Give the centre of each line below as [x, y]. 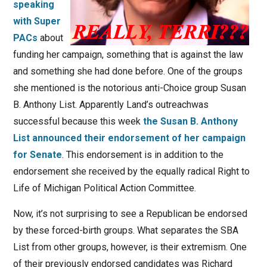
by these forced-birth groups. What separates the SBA [125, 231]
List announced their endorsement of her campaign [129, 138]
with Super [37, 21]
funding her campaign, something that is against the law [128, 55]
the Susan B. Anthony [190, 122]
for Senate [37, 155]
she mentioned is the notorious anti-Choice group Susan [129, 88]
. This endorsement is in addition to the [142, 155]
